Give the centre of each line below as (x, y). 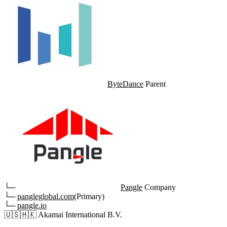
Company (160, 187)
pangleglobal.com (46, 197)
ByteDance (125, 84)
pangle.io (32, 206)
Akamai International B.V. (80, 215)
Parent (156, 84)
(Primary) (89, 197)
